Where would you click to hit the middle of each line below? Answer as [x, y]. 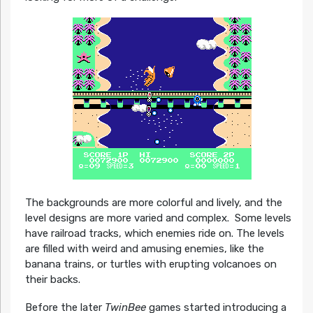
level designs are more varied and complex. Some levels [158, 218]
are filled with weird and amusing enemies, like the [144, 249]
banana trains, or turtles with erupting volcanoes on [151, 264]
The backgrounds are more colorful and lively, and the [153, 203]
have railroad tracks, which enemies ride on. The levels [154, 234]
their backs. [52, 280]
